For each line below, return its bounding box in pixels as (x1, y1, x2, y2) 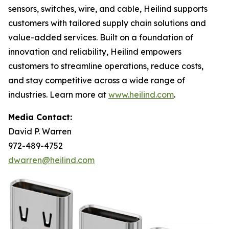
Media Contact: (8, 112, 72, 122)
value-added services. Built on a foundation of (8, 32, 193, 42)
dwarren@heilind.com (8, 155, 95, 165)
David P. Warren (8, 126, 72, 136)
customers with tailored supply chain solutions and (8, 18, 206, 28)
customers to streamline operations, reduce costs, (8, 61, 203, 71)
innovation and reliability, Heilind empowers (8, 47, 181, 57)
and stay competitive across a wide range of (8, 75, 185, 85)
